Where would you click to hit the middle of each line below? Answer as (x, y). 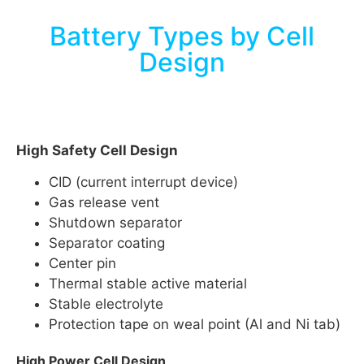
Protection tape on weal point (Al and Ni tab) (195, 325)
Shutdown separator (115, 223)
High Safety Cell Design (97, 150)
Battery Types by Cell (182, 36)
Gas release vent (104, 203)
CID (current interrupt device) (143, 182)
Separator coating (107, 243)
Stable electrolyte (106, 304)
